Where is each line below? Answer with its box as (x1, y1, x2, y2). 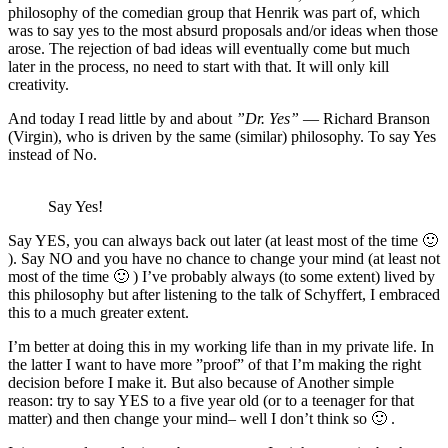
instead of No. (8, 145, 97, 163)
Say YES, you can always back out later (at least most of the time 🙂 (8, 231, 438, 249)
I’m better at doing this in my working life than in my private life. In (8, 337, 434, 355)
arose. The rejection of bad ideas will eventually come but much (8, 39, 410, 57)
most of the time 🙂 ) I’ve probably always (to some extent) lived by (8, 267, 435, 285)
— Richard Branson (299, 109, 430, 127)
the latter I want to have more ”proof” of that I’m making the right (8, 355, 421, 373)
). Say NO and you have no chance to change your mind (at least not (8, 249, 440, 267)
